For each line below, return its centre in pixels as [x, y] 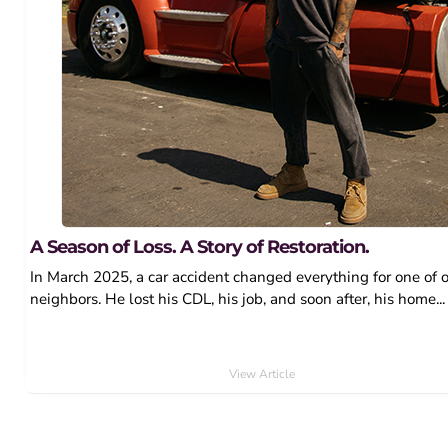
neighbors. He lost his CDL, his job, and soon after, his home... [238, 298]
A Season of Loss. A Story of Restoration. [200, 246]
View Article [262, 373]
